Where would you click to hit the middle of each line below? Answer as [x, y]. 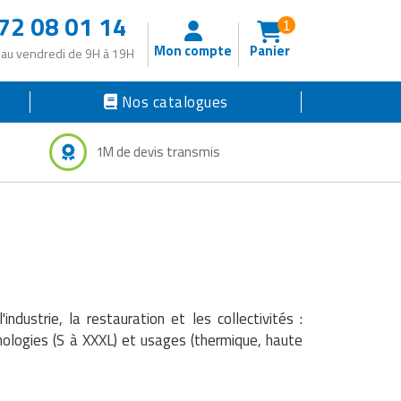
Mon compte [193, 51]
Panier [269, 51]
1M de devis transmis [158, 151]
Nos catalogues [175, 102]
